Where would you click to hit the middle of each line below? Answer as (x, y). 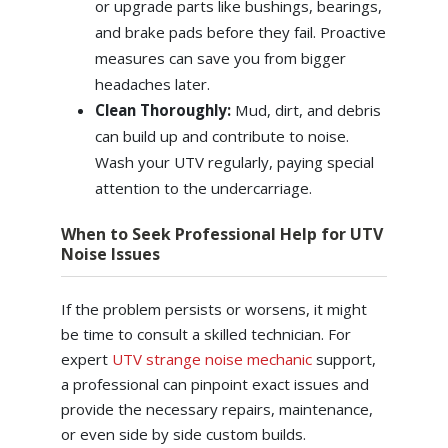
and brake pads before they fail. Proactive (240, 31)
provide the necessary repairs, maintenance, (216, 408)
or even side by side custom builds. (183, 433)
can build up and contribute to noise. (221, 135)
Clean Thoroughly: (164, 109)
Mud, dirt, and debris (307, 109)
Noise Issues (110, 253)
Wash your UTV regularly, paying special (234, 161)
